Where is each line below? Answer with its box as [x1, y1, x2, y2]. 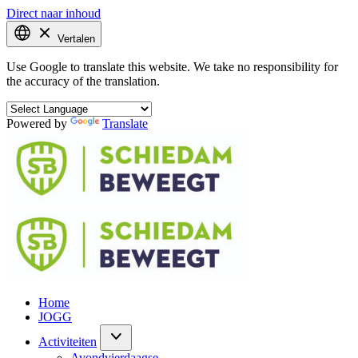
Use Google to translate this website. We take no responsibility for [6, 60, 338, 74]
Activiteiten [38, 335, 97, 348]
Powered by [6, 117, 70, 130]
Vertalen [58, 33, 95, 45]
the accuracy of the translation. [6, 74, 160, 88]
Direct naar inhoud [6, 6, 101, 20]
